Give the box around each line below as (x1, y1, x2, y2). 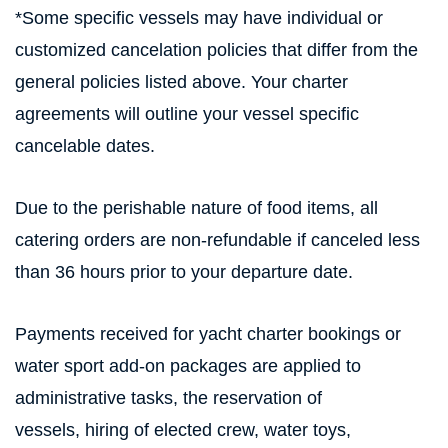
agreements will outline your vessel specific (15, 104, 359, 124)
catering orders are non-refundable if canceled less (15, 230, 420, 250)
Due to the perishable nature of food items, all (15, 198, 378, 218)
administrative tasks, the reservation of (15, 388, 322, 408)
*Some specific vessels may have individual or (15, 8, 383, 28)
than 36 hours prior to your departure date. (15, 262, 353, 282)
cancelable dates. (15, 136, 155, 156)
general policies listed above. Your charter (15, 72, 348, 92)
